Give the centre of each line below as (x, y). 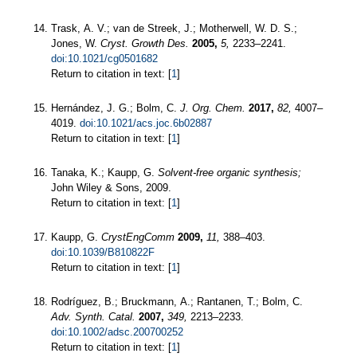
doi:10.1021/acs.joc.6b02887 (146, 123)
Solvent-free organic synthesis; (229, 172)
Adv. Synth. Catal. (93, 316)
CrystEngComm (138, 237)
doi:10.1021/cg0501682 (104, 58)
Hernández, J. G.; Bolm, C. (116, 108)
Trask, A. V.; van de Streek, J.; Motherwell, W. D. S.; (174, 28)
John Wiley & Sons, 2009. (111, 187)
